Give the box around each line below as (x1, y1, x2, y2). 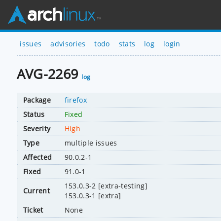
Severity (23, 123, 51, 133)
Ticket (23, 205, 43, 215)
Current (23, 185, 50, 195)
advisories (50, 38, 86, 48)
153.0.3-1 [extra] (64, 190, 121, 200)
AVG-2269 (16, 65, 82, 83)
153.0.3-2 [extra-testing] (64, 181, 147, 190)
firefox (64, 95, 87, 105)
